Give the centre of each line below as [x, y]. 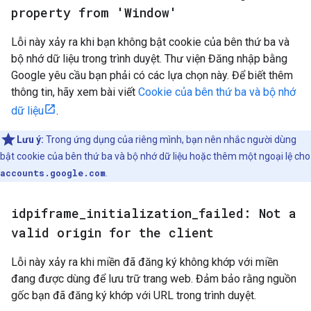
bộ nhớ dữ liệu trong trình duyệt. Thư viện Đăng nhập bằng [149, 59]
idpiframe [45, 213]
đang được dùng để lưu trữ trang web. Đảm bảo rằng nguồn [154, 279]
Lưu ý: [30, 140]
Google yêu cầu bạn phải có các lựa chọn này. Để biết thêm [152, 75]
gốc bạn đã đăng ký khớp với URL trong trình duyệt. [134, 295]
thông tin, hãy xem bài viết [75, 92]
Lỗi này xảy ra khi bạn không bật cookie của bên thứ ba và [150, 42]
